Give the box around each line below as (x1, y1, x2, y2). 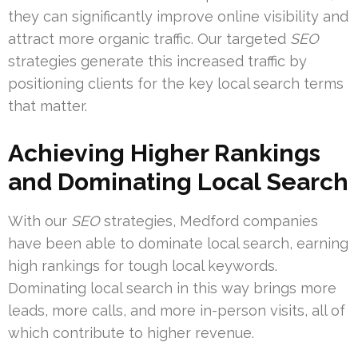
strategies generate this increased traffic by (8, 53, 307, 70)
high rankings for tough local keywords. (8, 257, 277, 275)
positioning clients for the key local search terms (8, 75, 344, 93)
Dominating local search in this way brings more (8, 280, 336, 297)
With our (8, 213, 71, 230)
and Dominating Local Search (8, 168, 348, 197)
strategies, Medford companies (100, 213, 318, 230)
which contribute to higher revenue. (8, 324, 254, 342)
